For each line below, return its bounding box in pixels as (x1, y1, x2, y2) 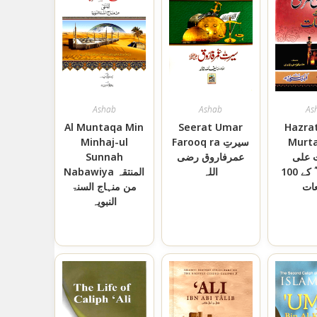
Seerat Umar (178, 120, 243, 134)
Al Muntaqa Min (64, 120, 144, 134)
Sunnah (85, 149, 123, 163)
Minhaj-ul (80, 134, 128, 149)
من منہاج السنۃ (71, 179, 137, 193)
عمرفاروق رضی (177, 149, 245, 163)
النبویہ (91, 194, 117, 208)
